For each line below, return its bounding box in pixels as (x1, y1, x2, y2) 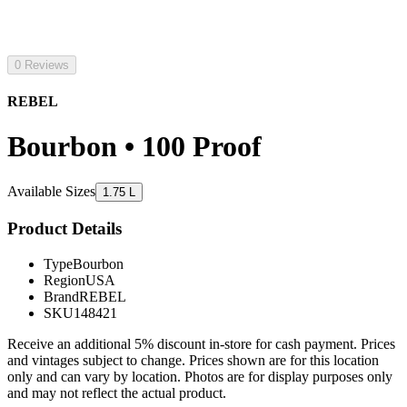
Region (44, 272, 85, 288)
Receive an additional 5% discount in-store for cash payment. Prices (7, 335, 395, 352)
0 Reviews (15, 58, 69, 72)
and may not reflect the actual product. (7, 384, 226, 401)
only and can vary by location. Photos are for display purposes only (7, 368, 392, 384)
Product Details (7, 218, 122, 238)
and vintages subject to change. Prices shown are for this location (7, 352, 379, 368)
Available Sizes (7, 184, 95, 200)
